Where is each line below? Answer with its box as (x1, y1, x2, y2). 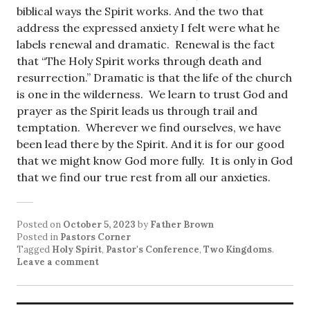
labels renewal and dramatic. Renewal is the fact (17, 37, 275, 51)
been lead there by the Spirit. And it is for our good (17, 137, 284, 151)
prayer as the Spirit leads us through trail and (17, 104, 257, 118)
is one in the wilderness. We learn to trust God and (17, 87, 288, 101)
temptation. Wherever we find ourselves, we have (17, 120, 281, 134)
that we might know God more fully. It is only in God (17, 154, 293, 167)
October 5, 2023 (63, 219, 136, 230)
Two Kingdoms (203, 244, 272, 255)
